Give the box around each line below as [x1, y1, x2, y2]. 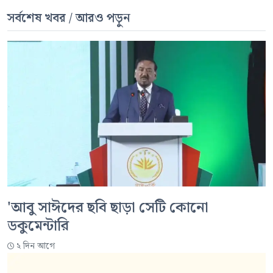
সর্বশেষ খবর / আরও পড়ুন [7, 9, 130, 29]
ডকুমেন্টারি [7, 214, 69, 238]
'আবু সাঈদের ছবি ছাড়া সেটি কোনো [7, 196, 208, 219]
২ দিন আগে [16, 239, 55, 253]
